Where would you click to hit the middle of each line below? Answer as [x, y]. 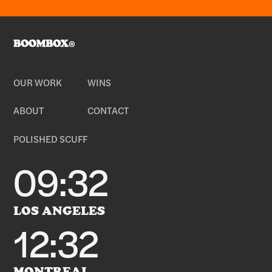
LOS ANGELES [59, 211]
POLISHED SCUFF [51, 139]
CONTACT [108, 110]
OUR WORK [38, 82]
